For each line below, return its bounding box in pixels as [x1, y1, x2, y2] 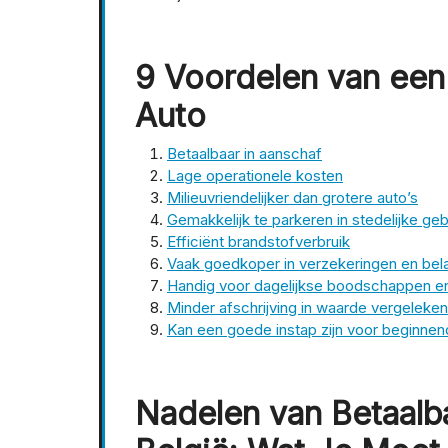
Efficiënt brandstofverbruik [167, 232, 350, 252]
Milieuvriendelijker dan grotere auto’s [167, 188, 418, 208]
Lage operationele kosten [167, 166, 343, 186]
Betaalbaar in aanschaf [167, 144, 322, 164]
